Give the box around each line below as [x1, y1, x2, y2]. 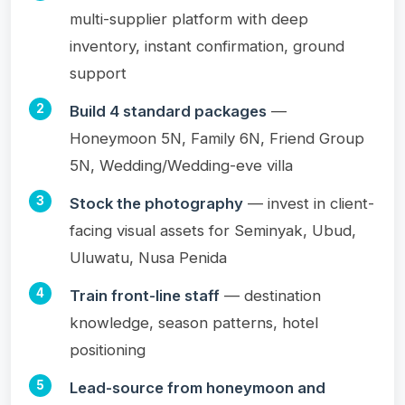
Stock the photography [70, 193, 243, 212]
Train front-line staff [70, 286, 220, 305]
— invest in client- [243, 193, 374, 212]
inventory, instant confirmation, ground [70, 36, 344, 55]
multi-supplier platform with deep [70, 9, 308, 28]
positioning [70, 340, 146, 359]
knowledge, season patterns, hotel [70, 313, 318, 332]
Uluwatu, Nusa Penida [70, 248, 227, 267]
